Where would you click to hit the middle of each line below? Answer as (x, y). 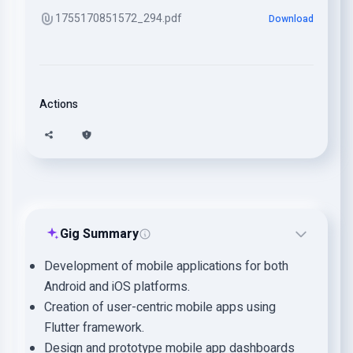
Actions (59, 104)
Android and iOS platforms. (117, 287)
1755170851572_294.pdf (119, 19)
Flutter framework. (94, 328)
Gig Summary (99, 234)
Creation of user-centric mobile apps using (160, 307)
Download (291, 19)
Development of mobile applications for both (166, 266)
